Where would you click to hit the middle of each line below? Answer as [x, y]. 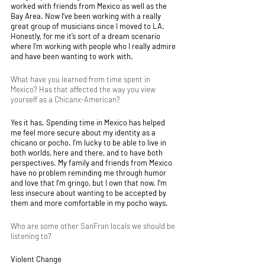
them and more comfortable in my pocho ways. [90, 203]
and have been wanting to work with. [73, 56]
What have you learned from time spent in [81, 79]
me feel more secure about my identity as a [84, 132]
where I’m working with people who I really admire [94, 46]
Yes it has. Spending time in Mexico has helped [89, 122]
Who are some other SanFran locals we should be [94, 226]
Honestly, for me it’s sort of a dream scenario [86, 36]
